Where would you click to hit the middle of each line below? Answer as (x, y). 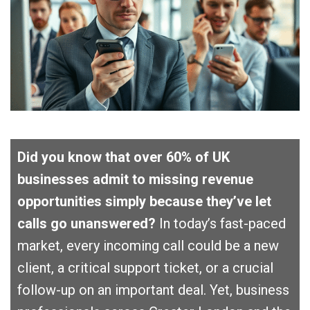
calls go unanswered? (86, 223)
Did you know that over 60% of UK (124, 157)
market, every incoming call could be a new (148, 245)
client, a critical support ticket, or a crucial (145, 267)
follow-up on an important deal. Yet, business (153, 290)
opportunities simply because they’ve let (144, 201)
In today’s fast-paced (221, 223)
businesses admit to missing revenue (135, 179)
